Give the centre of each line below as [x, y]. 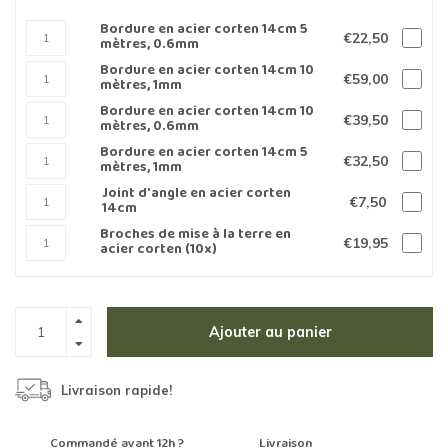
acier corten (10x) [158, 250]
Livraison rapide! [116, 390]
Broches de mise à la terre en [195, 235]
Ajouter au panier [270, 332]
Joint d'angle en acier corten [197, 194]
